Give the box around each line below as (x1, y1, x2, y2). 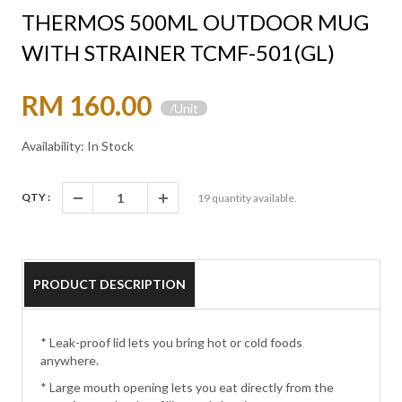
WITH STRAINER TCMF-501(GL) (21, 39, 335, 66)
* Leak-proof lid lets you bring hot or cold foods (39, 335, 302, 351)
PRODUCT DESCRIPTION (32, 276, 186, 293)
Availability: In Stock (21, 138, 134, 154)
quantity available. (209, 191, 297, 205)
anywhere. (39, 353, 99, 369)
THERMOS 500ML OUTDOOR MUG (21, 9, 369, 36)
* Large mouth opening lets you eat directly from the (39, 380, 334, 396)
